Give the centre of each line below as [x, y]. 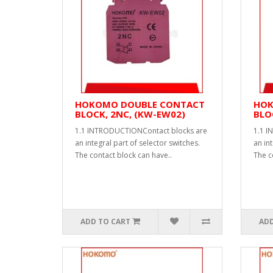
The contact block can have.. [123, 155]
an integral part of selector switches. [137, 143]
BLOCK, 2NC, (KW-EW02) [130, 114]
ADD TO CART [106, 222]
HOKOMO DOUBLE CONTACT [140, 104]
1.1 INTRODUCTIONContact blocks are [141, 131]
